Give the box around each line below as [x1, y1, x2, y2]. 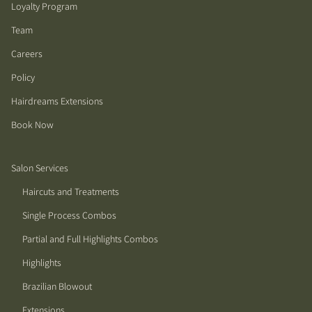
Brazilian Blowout [22, 280, 92, 293]
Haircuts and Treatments [22, 185, 119, 198]
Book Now [11, 118, 54, 131]
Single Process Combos [22, 209, 116, 222]
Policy [11, 70, 35, 84]
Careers [11, 47, 42, 60]
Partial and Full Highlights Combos [22, 233, 158, 246]
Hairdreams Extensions [11, 94, 103, 107]
